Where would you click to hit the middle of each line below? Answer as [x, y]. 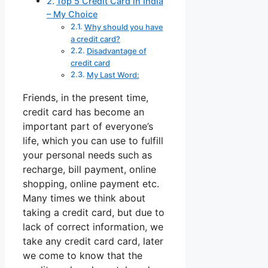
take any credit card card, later [93, 241]
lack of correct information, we [93, 227]
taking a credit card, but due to [94, 213]
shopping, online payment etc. [91, 184]
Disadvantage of [116, 51]
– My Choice [72, 14]
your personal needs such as [87, 155]
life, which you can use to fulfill [93, 141]
